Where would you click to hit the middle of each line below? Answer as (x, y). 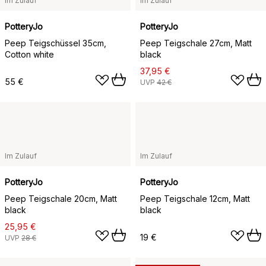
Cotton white (29, 54)
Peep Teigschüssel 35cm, (56, 43)
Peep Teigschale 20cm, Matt (61, 199)
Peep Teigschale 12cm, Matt (195, 199)
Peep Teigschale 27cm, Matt (196, 43)
